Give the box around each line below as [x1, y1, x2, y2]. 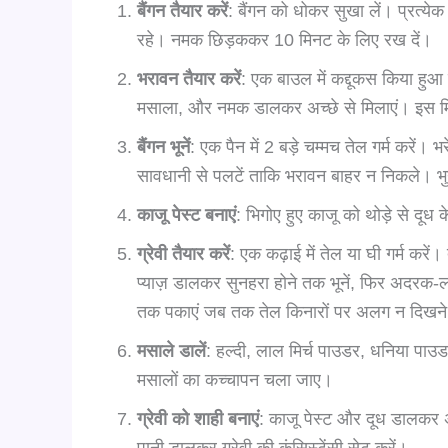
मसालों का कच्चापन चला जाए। [137, 369, 333, 390]
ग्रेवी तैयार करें [137, 243, 230, 264]
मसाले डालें [137, 340, 206, 361]
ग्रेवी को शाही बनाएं [137, 408, 259, 429]
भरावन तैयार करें [137, 68, 241, 89]
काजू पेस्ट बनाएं [137, 204, 236, 225]
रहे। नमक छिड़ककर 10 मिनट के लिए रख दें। [137, 29, 432, 50]
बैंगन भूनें [137, 136, 190, 157]
